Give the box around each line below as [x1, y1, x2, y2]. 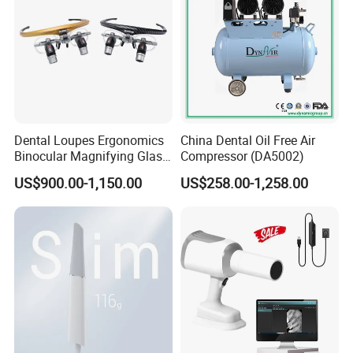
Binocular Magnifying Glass [14, 147, 169, 165]
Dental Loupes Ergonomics [14, 132, 165, 150]
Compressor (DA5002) [180, 147, 304, 165]
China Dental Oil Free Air [180, 132, 315, 150]
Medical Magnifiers [14, 163, 121, 181]
